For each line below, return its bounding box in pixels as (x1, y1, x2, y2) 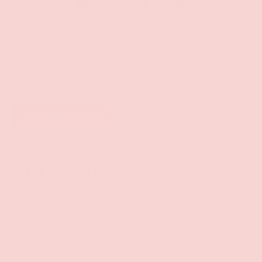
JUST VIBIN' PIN (12, 164, 118, 181)
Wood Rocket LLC (12, 149, 76, 158)
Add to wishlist (35, 109, 103, 120)
